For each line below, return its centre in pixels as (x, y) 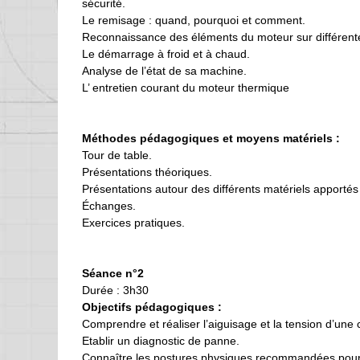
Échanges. (109, 205)
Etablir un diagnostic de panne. (161, 340)
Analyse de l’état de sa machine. (164, 70)
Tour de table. (117, 155)
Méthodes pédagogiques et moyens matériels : (211, 138)
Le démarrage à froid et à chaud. (166, 53)
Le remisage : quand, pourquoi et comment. (194, 20)
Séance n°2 (113, 273)
